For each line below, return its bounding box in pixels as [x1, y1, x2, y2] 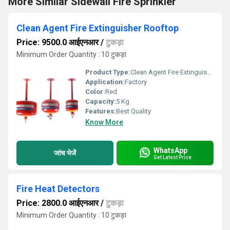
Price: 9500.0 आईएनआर [16, 37, 99, 47]
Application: [85, 78, 125, 86]
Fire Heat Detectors [16, 183, 100, 194]
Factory [125, 78, 147, 86]
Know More [85, 118, 123, 126]
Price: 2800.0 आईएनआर [16, 198, 99, 208]
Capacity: [85, 98, 116, 105]
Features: [85, 107, 116, 115]
